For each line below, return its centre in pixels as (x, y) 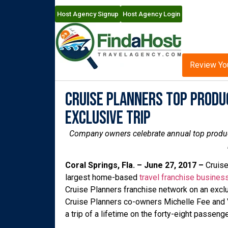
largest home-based (102, 178)
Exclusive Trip (108, 118)
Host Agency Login (151, 14)
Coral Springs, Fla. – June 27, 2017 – (135, 165)
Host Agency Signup (88, 14)
